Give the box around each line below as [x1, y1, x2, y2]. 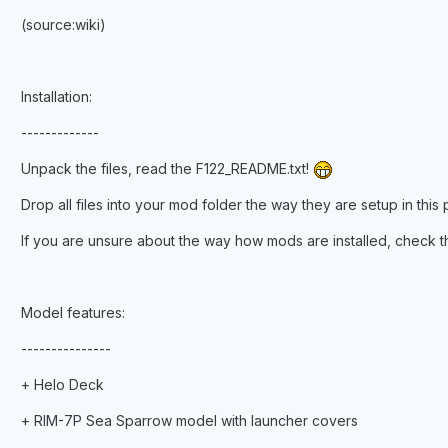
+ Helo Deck [20, 376, 104, 394]
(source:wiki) [20, 16, 106, 34]
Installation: [20, 88, 92, 106]
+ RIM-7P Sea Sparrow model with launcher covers [20, 412, 358, 430]
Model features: [20, 304, 125, 322]
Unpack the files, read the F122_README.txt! [20, 160, 313, 178]
